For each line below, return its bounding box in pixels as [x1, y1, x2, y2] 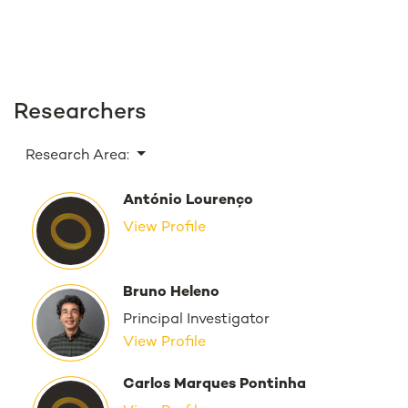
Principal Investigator [123, 311, 270, 328]
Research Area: [25, 148, 133, 164]
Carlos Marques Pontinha [123, 376, 306, 393]
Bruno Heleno [123, 284, 219, 301]
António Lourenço [123, 192, 253, 209]
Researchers [14, 100, 147, 125]
